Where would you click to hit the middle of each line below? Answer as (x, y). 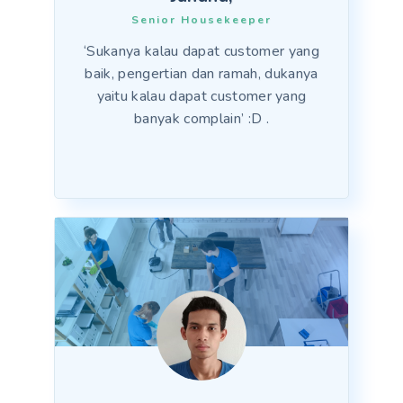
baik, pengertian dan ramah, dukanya (201, 74)
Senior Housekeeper (201, 20)
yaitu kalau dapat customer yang (201, 97)
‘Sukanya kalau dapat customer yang (201, 52)
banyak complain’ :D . (201, 119)
